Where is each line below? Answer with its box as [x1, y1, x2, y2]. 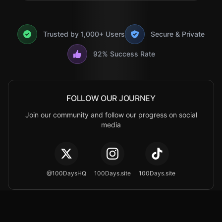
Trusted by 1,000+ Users [43, 30, 125, 38]
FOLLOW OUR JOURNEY [66, 93, 156, 103]
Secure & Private [151, 30, 205, 38]
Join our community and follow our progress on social [25, 111, 197, 119]
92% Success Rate [93, 50, 155, 58]
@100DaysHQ [47, 169, 86, 177]
